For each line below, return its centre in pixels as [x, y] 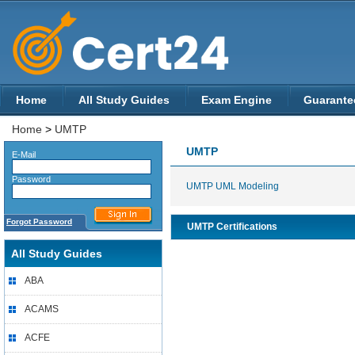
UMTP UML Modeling [233, 186]
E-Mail [20, 155]
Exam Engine [237, 100]
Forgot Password [39, 221]
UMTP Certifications [232, 227]
